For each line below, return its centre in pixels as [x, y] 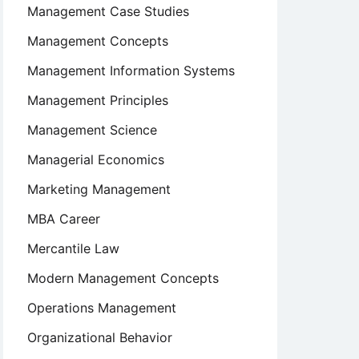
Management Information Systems [131, 71]
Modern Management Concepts [123, 278]
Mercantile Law [73, 248]
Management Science [92, 130]
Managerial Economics [96, 159]
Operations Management [102, 308]
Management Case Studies [108, 11]
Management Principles [98, 100]
